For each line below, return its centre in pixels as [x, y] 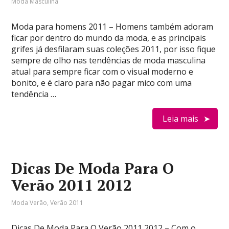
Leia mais [180, 119]
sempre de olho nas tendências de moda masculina [109, 60]
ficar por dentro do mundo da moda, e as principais [109, 38]
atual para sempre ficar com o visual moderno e [102, 72]
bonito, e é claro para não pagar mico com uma [102, 83]
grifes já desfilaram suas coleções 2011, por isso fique [114, 49]
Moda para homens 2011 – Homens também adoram [112, 27]
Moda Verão [29, 203]
